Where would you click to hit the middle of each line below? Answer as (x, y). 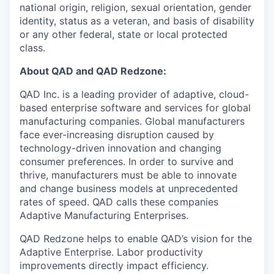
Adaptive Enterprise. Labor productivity (111, 252)
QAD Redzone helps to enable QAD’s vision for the (136, 238)
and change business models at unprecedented (129, 188)
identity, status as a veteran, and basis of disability (137, 20)
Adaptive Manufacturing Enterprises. (104, 215)
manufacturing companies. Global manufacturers (132, 121)
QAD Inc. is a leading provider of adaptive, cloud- (134, 94)
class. (32, 47)
